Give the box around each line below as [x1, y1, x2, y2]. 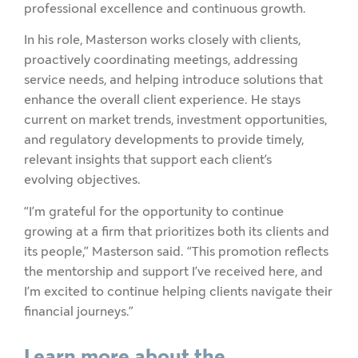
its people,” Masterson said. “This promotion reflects [24, 241, 328, 261]
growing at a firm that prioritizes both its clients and [24, 221, 329, 241]
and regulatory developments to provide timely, [24, 130, 304, 149]
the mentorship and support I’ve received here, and [24, 261, 323, 280]
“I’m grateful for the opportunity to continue [24, 201, 284, 221]
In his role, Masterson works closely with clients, [24, 30, 300, 50]
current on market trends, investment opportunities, [24, 110, 327, 129]
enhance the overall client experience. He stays [24, 90, 300, 109]
